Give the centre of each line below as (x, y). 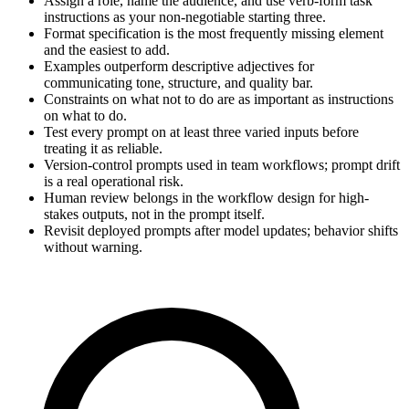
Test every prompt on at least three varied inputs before (201, 131)
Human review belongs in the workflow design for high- (206, 197)
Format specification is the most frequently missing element (214, 33)
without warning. (93, 246)
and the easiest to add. (107, 49)
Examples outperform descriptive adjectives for (179, 66)
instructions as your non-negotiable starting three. (185, 16)
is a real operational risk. (114, 181)
